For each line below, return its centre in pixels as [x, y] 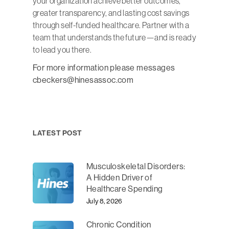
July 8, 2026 [105, 201]
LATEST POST [58, 133]
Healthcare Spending [125, 189]
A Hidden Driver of [120, 178]
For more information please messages [104, 68]
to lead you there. [62, 50]
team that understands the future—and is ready [114, 38]
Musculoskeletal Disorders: [136, 167]
